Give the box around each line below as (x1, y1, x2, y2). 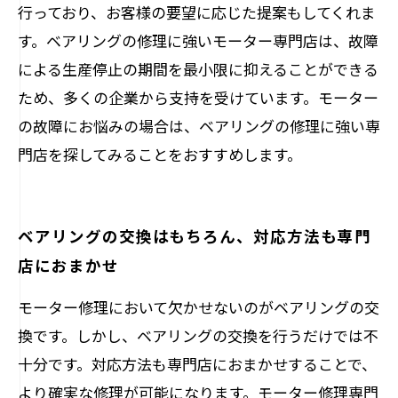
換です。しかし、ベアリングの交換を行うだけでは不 (18, 324, 378, 346)
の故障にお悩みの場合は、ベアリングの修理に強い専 (18, 115, 380, 137)
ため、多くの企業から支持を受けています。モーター (18, 86, 378, 108)
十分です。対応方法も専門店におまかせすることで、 (18, 353, 377, 375)
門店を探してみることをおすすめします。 (18, 143, 302, 165)
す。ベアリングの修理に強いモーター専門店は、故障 (18, 29, 378, 52)
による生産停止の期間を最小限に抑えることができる (18, 58, 378, 80)
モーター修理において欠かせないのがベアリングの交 (18, 296, 379, 318)
